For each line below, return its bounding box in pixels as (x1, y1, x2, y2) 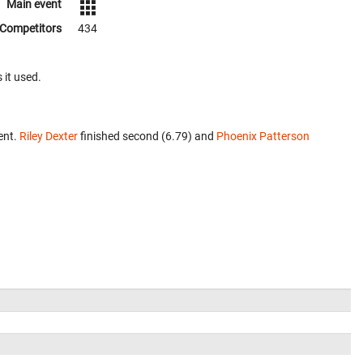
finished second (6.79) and (78, 130, 216, 143)
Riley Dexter (19, 130, 78, 143)
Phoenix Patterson (216, 130, 310, 143)
